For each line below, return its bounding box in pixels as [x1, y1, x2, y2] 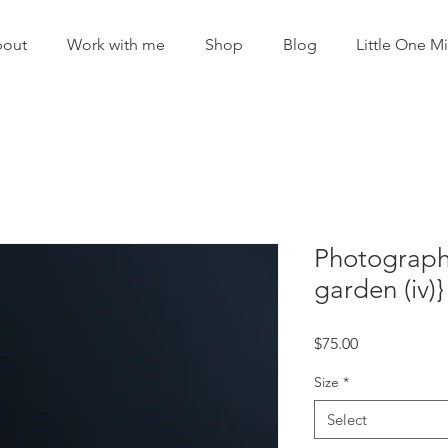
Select [327, 409, 367, 429]
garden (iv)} [314, 273, 445, 305]
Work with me [66, 35, 165, 54]
